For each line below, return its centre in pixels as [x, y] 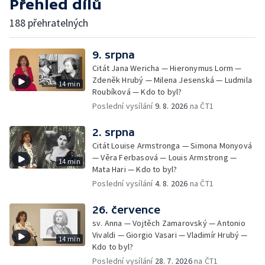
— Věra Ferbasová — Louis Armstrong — [165, 157]
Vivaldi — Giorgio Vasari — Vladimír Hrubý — [170, 235]
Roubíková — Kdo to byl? [137, 92]
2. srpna [114, 132]
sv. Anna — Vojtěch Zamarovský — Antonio [169, 223]
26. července [126, 210]
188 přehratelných [49, 23]
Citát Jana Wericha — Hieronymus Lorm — [167, 68]
